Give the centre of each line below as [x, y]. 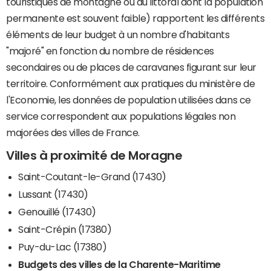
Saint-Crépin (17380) [65, 230]
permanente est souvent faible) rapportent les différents [135, 18]
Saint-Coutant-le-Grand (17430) [92, 177]
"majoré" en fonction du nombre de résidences [110, 51]
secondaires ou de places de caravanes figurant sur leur [131, 67]
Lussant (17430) [53, 194]
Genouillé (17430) [57, 212]
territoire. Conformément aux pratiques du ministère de [131, 84]
